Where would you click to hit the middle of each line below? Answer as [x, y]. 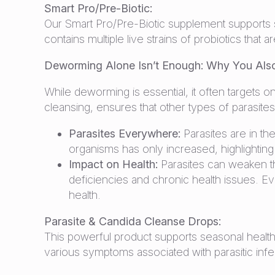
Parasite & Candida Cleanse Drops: [133, 221]
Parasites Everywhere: [125, 134]
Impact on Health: [113, 164]
